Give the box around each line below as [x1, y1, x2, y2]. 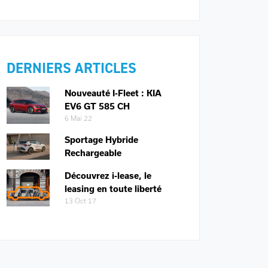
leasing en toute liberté [64, 184, 162, 194]
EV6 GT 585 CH [64, 102, 130, 111]
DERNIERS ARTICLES [7, 59, 136, 78]
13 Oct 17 [64, 197, 96, 205]
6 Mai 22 [64, 115, 92, 122]
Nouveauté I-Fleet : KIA [64, 89, 162, 98]
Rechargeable [64, 148, 121, 158]
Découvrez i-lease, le [64, 171, 151, 181]
